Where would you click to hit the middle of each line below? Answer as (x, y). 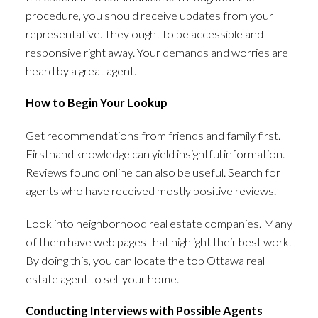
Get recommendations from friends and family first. (153, 135)
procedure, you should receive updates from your (149, 15)
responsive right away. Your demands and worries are (157, 52)
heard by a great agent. (81, 70)
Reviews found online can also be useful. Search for (153, 172)
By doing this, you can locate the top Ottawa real (145, 260)
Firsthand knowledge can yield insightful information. (155, 153)
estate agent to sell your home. (102, 278)
